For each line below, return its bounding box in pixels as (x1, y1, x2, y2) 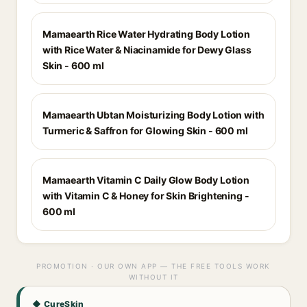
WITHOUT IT (128, 273, 179, 281)
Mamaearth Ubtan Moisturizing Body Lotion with (42, 109, 265, 121)
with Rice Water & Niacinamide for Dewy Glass (42, 44, 251, 56)
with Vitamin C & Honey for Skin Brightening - (42, 190, 249, 201)
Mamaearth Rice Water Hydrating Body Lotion (42, 28, 250, 40)
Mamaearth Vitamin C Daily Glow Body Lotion (42, 174, 249, 186)
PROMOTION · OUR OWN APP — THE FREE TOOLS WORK (36, 262, 271, 270)
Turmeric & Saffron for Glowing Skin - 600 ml (42, 125, 248, 136)
